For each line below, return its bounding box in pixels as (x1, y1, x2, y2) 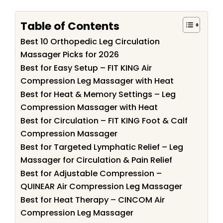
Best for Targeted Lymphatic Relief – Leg (20, 141, 183, 153)
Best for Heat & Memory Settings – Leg (20, 89, 176, 101)
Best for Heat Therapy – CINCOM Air (20, 194, 165, 206)
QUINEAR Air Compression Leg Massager (20, 181, 182, 193)
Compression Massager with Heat (20, 102, 158, 113)
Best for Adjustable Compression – (20, 168, 162, 180)
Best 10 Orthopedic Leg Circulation (20, 36, 160, 48)
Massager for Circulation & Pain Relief (20, 154, 172, 166)
